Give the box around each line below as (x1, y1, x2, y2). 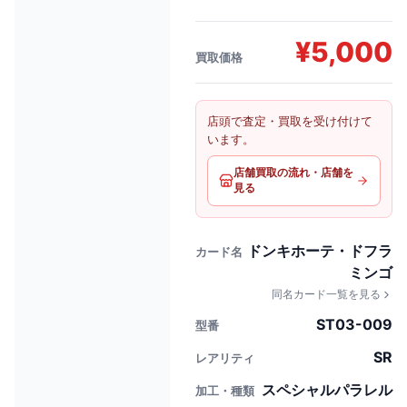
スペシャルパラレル (261, 381, 392, 399)
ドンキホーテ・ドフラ (246, 242, 392, 260)
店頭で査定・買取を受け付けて (206, 114, 372, 128)
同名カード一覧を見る (271, 287, 381, 301)
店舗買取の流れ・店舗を (233, 165, 353, 179)
